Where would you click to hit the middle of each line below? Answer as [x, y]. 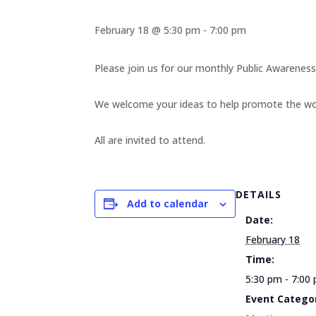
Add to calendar [168, 203]
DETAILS [259, 194]
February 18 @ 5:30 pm [148, 30]
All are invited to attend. [150, 140]
